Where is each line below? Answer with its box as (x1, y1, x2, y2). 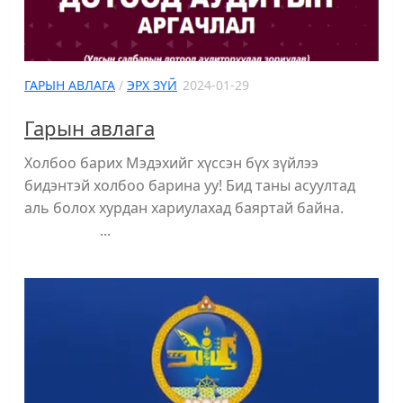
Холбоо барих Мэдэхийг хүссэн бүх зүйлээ (24, 152, 318, 173)
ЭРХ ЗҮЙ (127, 76, 177, 94)
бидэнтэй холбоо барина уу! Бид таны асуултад (24, 175, 355, 195)
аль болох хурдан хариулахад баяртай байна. (24, 197, 376, 218)
